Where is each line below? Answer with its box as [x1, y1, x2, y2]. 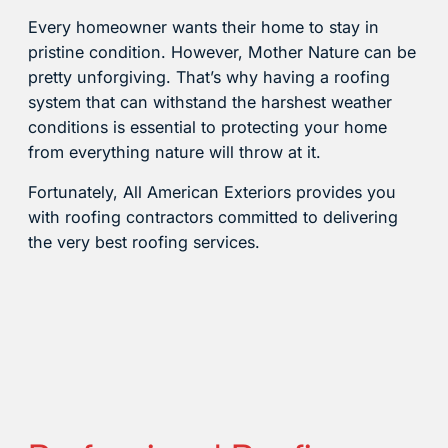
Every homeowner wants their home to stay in [28, 17, 379, 38]
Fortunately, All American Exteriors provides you [28, 182, 396, 203]
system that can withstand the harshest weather [28, 92, 392, 113]
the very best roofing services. [28, 232, 260, 253]
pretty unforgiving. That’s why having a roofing [28, 67, 390, 88]
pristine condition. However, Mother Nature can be [28, 42, 416, 63]
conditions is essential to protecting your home [28, 117, 387, 138]
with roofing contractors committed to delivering [28, 207, 398, 228]
